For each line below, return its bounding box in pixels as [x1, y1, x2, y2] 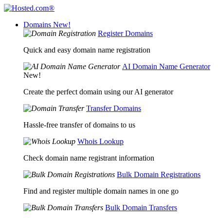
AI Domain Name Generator [122, 62, 210, 71]
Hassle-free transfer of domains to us [23, 121, 135, 129]
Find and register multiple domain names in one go [23, 187, 179, 195]
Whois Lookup [77, 137, 124, 145]
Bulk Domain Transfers [105, 203, 177, 212]
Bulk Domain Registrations [117, 170, 200, 179]
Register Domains [98, 29, 153, 37]
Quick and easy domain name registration [23, 46, 150, 54]
